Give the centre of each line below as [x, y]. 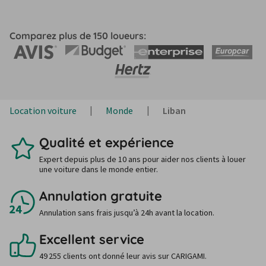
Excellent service [92, 239]
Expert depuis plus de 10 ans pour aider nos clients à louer [142, 159]
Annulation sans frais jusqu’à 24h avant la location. [127, 213]
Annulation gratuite [101, 196]
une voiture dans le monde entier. [99, 169]
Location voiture [43, 110]
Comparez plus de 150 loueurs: [78, 36]
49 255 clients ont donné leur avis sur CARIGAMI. [123, 256]
